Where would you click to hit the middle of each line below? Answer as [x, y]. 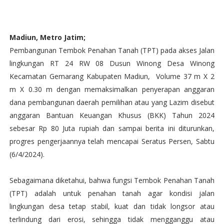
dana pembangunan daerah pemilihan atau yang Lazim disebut [112, 102]
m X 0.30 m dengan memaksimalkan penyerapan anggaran [112, 89]
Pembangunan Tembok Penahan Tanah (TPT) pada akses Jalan [112, 50]
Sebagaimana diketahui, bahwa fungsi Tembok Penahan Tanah [112, 180]
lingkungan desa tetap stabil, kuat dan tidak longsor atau [112, 206]
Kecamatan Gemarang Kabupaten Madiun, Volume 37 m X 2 [112, 76]
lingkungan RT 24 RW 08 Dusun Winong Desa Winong [112, 63]
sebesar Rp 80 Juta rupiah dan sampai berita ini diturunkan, [112, 128]
